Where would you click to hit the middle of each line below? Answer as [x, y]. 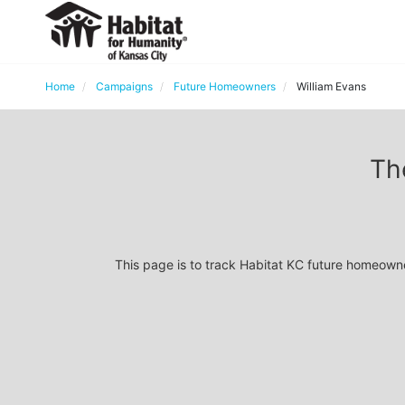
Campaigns [124, 86]
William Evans [331, 86]
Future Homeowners [225, 86]
